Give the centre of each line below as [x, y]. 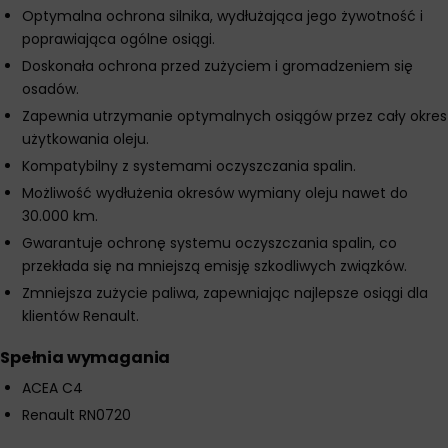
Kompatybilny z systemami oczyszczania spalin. [189, 166]
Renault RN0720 [76, 415]
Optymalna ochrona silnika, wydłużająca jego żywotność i [222, 16]
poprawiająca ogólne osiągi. [118, 39]
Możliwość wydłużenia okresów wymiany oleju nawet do [215, 193]
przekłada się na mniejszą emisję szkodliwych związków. [214, 266]
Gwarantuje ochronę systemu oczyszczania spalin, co [209, 243]
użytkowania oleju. [85, 139]
